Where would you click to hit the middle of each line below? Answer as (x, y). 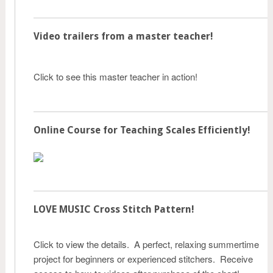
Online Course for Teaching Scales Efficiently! (142, 130)
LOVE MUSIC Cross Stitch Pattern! (114, 209)
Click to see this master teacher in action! (115, 76)
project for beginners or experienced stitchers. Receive (143, 259)
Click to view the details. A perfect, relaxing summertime (146, 244)
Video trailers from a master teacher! (123, 36)
